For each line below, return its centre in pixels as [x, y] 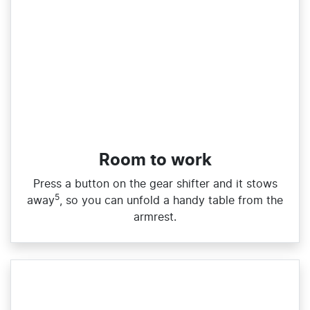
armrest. [155, 218]
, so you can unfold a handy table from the [171, 201]
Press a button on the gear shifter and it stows [155, 184]
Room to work [155, 161]
